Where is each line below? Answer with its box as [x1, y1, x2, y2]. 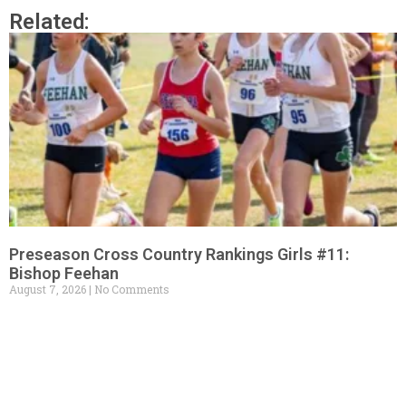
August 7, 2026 [9, 281, 89, 296]
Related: [9, 8, 90, 34]
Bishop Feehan [9, 263, 119, 283]
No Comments [92, 281, 169, 296]
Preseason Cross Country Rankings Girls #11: [9, 244, 349, 264]
